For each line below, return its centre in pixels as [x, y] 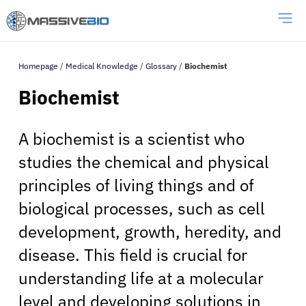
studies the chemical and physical [144, 162]
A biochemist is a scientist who [131, 138]
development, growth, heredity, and [150, 231]
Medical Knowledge [102, 66]
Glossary [161, 66]
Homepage [38, 66]
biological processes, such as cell [142, 208]
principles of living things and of [136, 185]
